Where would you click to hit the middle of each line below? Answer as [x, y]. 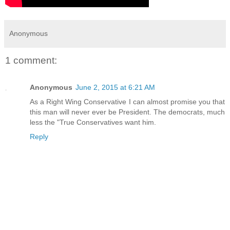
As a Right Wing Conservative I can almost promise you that [127, 101]
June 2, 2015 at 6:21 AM [115, 87]
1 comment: [31, 61]
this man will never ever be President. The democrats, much [127, 112]
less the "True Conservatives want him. [93, 122]
